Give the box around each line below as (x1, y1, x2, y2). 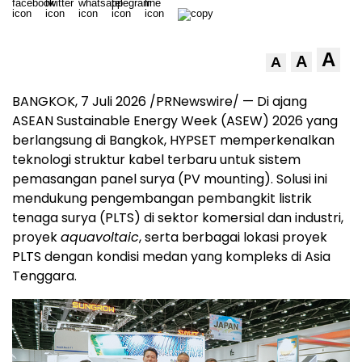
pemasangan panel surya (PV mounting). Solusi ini (12, 170, 327, 188)
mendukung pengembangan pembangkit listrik (12, 189, 312, 208)
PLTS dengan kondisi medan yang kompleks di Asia (12, 247, 330, 266)
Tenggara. (12, 267, 77, 285)
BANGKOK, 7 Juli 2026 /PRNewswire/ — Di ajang (12, 92, 307, 111)
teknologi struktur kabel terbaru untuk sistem (12, 150, 301, 169)
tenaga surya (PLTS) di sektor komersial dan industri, (12, 208, 343, 227)
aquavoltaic (61, 228, 139, 246)
